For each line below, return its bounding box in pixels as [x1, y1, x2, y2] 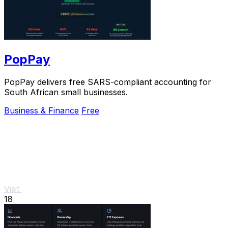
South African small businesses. [4, 87, 128, 97]
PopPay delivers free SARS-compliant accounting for [4, 76, 211, 87]
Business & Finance [4, 105, 79, 116]
